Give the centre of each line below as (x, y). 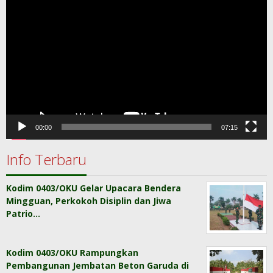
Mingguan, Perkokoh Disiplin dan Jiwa (89, 201)
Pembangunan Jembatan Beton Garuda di (97, 265)
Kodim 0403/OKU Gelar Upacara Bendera (94, 188)
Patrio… (23, 214)
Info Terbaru (46, 160)
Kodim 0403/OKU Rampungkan (72, 252)
